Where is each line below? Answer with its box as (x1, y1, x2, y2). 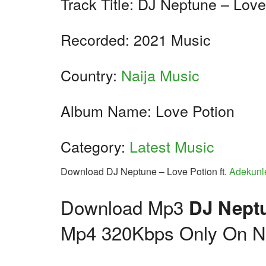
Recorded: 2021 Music (61, 28, 211, 50)
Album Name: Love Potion (61, 99, 235, 121)
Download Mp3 (61, 194, 189, 221)
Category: (61, 135, 129, 157)
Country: (61, 64, 121, 85)
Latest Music (129, 135, 214, 157)
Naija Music (121, 64, 199, 85)
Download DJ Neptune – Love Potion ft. (61, 164, 229, 179)
